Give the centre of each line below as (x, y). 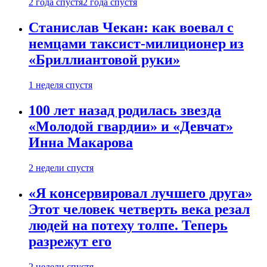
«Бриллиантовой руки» (104, 60)
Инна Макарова (81, 142)
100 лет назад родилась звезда (125, 110)
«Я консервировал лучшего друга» (140, 193)
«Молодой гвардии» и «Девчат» (131, 126)
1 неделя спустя (60, 85)
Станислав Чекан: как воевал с (131, 28)
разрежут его (70, 241)
